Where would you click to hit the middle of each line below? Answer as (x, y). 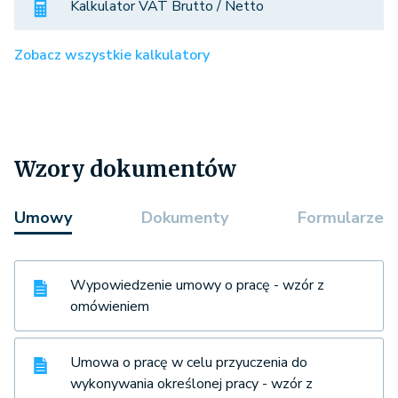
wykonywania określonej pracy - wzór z (191, 384)
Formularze (341, 218)
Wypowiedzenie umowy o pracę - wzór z (197, 286)
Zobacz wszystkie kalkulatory (112, 56)
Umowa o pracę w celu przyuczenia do (189, 363)
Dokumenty (185, 218)
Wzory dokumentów (125, 170)
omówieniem (110, 307)
